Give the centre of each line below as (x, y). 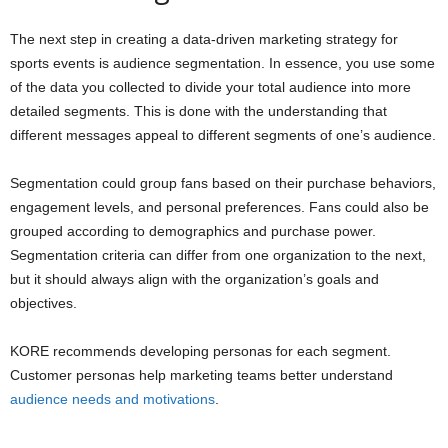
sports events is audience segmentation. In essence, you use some (222, 62)
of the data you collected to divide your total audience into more (210, 86)
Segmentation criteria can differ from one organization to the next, (218, 254)
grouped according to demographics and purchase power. (193, 230)
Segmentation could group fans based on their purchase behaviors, (223, 182)
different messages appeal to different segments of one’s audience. (223, 134)
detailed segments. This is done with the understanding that (198, 110)
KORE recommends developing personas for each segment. (200, 350)
